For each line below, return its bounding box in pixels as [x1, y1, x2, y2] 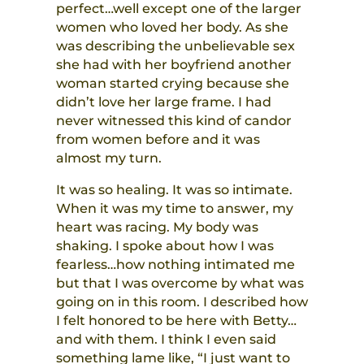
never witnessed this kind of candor [55, 113, 292, 129]
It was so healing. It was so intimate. [55, 182, 292, 198]
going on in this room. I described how [55, 294, 308, 310]
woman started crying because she [55, 76, 289, 92]
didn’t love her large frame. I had [55, 94, 271, 110]
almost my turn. [55, 150, 162, 167]
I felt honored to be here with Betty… [55, 313, 297, 329]
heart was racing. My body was [55, 219, 258, 236]
